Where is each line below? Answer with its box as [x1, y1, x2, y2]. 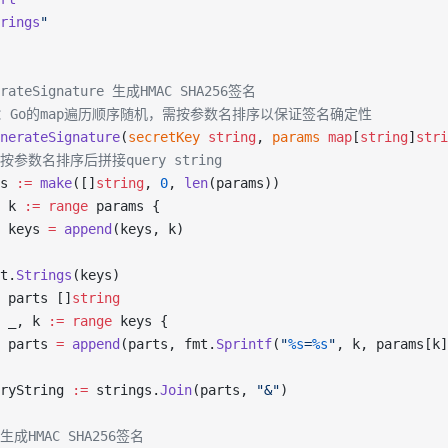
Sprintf [216, 336, 272, 352]
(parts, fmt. [120, 336, 216, 352]
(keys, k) [112, 221, 184, 237]
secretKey [128, 129, 200, 145]
